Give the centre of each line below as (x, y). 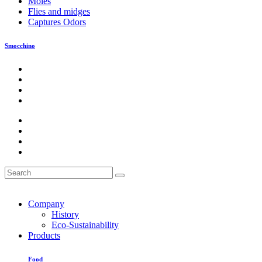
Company (46, 204)
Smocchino (20, 46)
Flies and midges (59, 12)
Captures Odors (57, 22)
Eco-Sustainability (85, 225)
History (65, 215)
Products (44, 236)
